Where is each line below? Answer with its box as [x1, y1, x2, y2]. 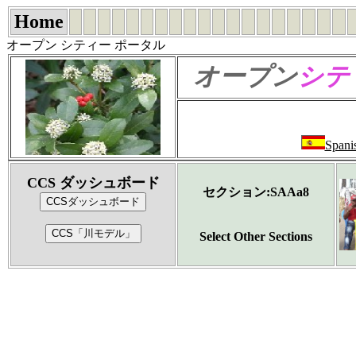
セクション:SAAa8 [203, 185, 309, 199]
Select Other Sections [199, 230, 312, 243]
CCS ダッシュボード [26, 175, 160, 191]
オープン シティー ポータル [6, 38, 165, 52]
